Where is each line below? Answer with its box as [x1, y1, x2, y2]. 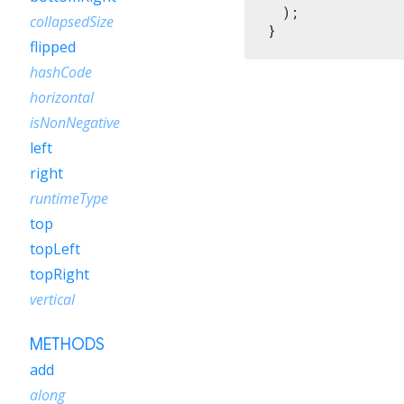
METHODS [30, 335, 105, 354]
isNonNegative [30, 113, 120, 133]
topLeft [30, 239, 80, 259]
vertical [30, 289, 75, 309]
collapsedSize [30, 12, 114, 32]
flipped [30, 37, 76, 57]
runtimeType [30, 188, 108, 208]
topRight [30, 264, 89, 284]
